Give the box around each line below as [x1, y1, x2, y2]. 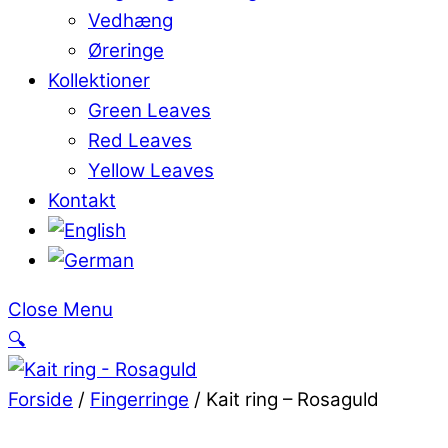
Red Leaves [88, 129, 192, 153]
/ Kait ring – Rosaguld [189, 388, 379, 412]
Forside [8, 388, 73, 412]
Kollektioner [48, 69, 150, 93]
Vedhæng [88, 9, 173, 33]
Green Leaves [88, 99, 211, 123]
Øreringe [88, 39, 164, 63]
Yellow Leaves [88, 159, 214, 183]
